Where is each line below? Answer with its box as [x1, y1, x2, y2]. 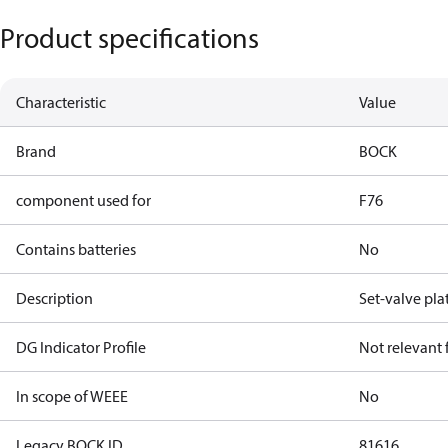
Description [16, 288, 93, 308]
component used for [16, 190, 151, 210]
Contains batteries [16, 239, 136, 259]
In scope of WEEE [16, 386, 128, 406]
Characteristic [16, 92, 106, 112]
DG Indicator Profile [16, 337, 146, 357]
